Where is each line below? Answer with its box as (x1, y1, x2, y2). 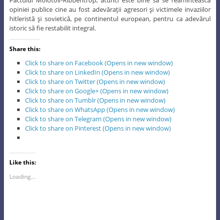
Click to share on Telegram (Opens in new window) (25, 114, 172, 123)
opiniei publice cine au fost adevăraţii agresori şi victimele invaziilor (9, 4, 211, 14)
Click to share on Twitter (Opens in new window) (25, 77, 165, 86)
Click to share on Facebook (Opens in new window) (25, 58, 173, 67)
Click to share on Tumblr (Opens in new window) (25, 95, 166, 105)
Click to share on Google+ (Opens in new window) (25, 86, 169, 95)
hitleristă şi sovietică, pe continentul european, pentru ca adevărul (9, 14, 211, 23)
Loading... (9, 172, 35, 181)
